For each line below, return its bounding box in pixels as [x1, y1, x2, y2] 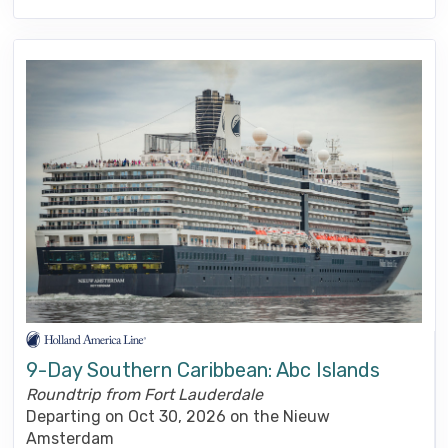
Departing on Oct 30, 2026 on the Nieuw [26, 407, 330, 427]
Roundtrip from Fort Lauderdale [26, 385, 263, 405]
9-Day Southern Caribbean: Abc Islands [26, 358, 380, 383]
